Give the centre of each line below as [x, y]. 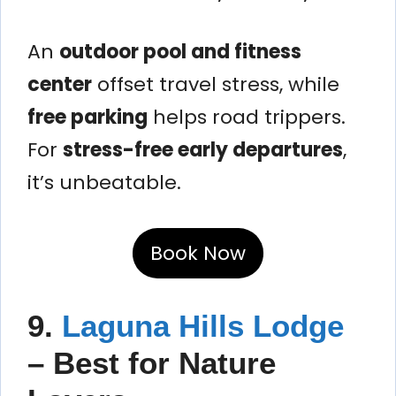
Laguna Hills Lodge [203, 325]
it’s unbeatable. [104, 182]
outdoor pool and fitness [180, 51]
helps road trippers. [247, 117]
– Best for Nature [152, 362]
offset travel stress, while [216, 84]
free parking [88, 117]
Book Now [198, 253]
